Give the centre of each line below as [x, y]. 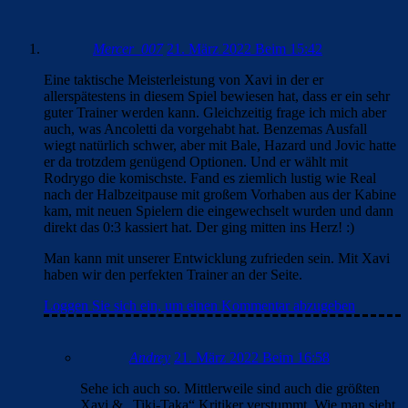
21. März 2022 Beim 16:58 [252, 357]
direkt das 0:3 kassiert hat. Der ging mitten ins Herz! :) [199, 227]
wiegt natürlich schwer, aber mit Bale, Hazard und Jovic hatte [220, 145]
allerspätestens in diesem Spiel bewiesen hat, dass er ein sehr [217, 96]
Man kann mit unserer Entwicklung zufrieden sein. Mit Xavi [217, 258]
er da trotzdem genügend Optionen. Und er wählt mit [196, 161]
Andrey [150, 357]
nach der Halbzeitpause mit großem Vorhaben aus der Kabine [220, 194]
